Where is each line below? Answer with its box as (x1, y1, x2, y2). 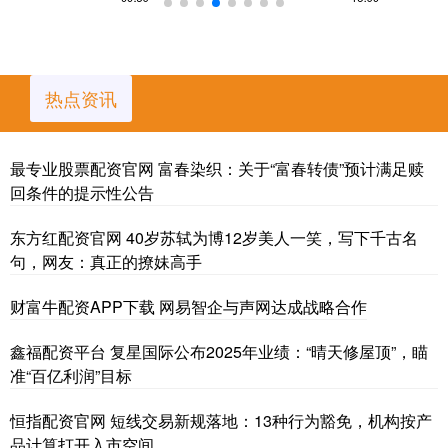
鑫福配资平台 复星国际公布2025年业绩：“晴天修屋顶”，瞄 (10, 339, 428, 363)
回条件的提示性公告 (10, 180, 154, 204)
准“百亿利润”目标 (10, 363, 132, 387)
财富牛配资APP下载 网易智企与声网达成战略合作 (10, 294, 367, 318)
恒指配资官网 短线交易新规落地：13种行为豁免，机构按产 (10, 408, 432, 432)
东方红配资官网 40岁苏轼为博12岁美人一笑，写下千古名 (10, 225, 418, 249)
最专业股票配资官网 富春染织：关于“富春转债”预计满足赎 (10, 156, 424, 180)
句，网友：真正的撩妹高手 (10, 249, 202, 273)
